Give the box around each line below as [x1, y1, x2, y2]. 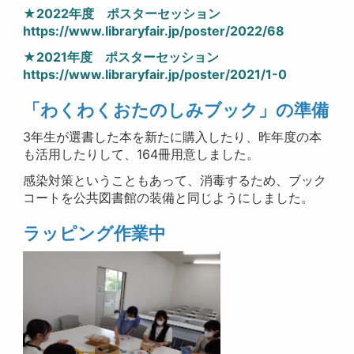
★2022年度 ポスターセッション [23, 6, 234, 22]
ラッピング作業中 [23, 223, 167, 244]
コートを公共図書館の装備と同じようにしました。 [23, 190, 314, 206]
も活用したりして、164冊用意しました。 [23, 146, 260, 163]
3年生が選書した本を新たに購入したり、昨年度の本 [23, 129, 322, 145]
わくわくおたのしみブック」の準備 [40, 100, 330, 121]
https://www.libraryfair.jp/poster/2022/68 [23, 23, 285, 40]
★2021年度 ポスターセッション [23, 49, 232, 66]
